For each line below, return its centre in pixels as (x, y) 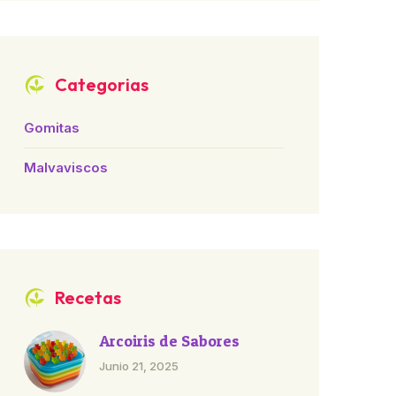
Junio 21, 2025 (139, 366)
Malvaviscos (66, 168)
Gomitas (52, 128)
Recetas (88, 297)
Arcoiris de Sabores (169, 341)
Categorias (102, 84)
